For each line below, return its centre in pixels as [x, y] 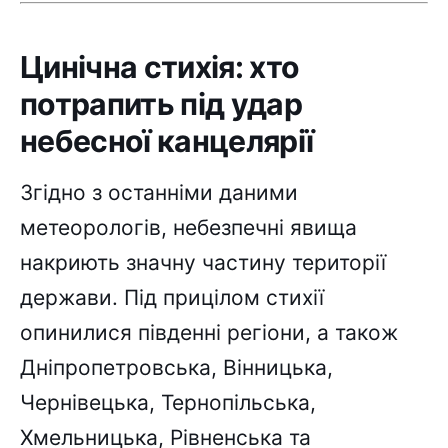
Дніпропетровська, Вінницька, [176, 368]
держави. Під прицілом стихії [172, 298]
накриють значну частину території [203, 263]
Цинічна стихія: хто [160, 66]
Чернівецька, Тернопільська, [168, 403]
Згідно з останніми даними [159, 193]
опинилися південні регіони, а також [209, 333]
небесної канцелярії [167, 140]
